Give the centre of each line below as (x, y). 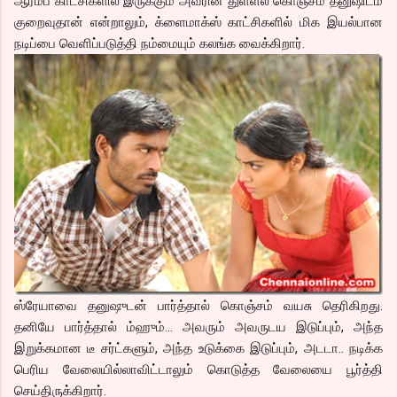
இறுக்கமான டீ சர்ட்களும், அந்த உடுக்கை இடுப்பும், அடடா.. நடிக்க (198, 349)
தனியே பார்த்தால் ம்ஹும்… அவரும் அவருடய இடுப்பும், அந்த (198, 327)
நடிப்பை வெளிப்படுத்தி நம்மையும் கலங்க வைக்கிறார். (160, 43)
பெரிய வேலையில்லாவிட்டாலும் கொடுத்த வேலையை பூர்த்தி (198, 370)
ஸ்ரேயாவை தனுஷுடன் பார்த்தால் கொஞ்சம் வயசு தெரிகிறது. (198, 306)
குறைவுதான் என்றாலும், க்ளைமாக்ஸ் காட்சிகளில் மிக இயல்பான (198, 22)
